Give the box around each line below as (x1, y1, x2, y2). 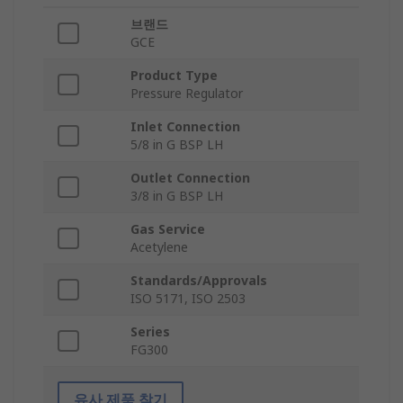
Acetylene (130, 238, 188, 256)
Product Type (130, 67, 218, 85)
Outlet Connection (130, 169, 250, 187)
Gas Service (130, 220, 205, 238)
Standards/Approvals (130, 272, 267, 290)
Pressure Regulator (130, 85, 243, 103)
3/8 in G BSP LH (130, 187, 223, 205)
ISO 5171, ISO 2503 (130, 290, 246, 308)
